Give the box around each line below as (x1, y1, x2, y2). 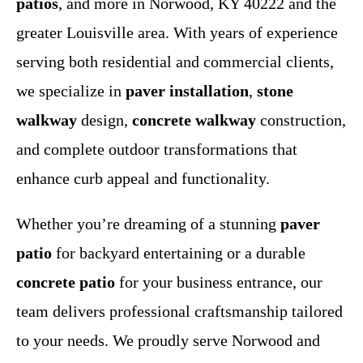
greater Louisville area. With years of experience (16, 23, 338, 41)
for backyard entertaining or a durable (52, 243, 305, 262)
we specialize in (16, 81, 126, 100)
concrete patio (16, 272, 115, 291)
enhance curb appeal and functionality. (16, 169, 270, 187)
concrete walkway (132, 110, 256, 129)
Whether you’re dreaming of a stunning (16, 214, 280, 233)
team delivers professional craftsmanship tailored (16, 301, 343, 320)
